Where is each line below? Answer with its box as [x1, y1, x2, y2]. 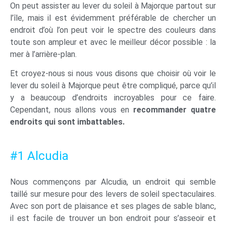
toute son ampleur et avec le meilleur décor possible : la [10, 37, 216, 47]
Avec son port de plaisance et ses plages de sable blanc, [10, 201, 216, 211]
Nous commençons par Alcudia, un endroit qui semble [10, 177, 216, 187]
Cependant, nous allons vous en [10, 105, 133, 115]
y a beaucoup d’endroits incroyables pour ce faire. [10, 93, 216, 103]
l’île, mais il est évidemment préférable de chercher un [10, 13, 216, 23]
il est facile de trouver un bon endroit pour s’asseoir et [10, 213, 216, 223]
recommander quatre [133, 105, 216, 115]
